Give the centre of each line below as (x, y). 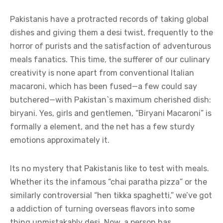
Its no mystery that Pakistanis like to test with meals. (110, 168)
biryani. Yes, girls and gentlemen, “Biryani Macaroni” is (111, 113)
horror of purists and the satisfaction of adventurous (111, 46)
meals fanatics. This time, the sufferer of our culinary (110, 59)
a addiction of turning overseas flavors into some (102, 209)
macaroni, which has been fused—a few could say (104, 86)
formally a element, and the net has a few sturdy (102, 127)
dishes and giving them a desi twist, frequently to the (111, 33)
